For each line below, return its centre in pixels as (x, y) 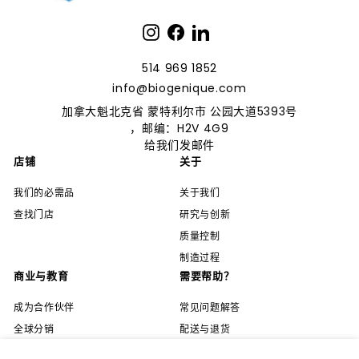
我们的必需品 (44, 193)
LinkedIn (230, 31)
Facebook (210, 31)
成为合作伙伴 (44, 308)
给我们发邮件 (179, 145)
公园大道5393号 (252, 112)
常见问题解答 (210, 308)
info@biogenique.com (179, 89)
